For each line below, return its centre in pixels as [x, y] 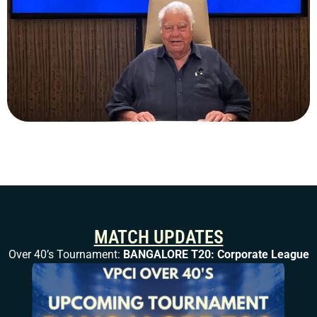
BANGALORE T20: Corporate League [216, 255]
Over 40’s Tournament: [65, 255]
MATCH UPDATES [158, 237]
